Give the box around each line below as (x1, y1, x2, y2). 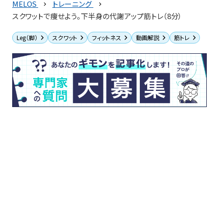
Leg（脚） (17, 33, 38, 42)
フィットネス (92, 33, 121, 42)
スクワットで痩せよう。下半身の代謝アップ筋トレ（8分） (12, 10, 182, 21)
